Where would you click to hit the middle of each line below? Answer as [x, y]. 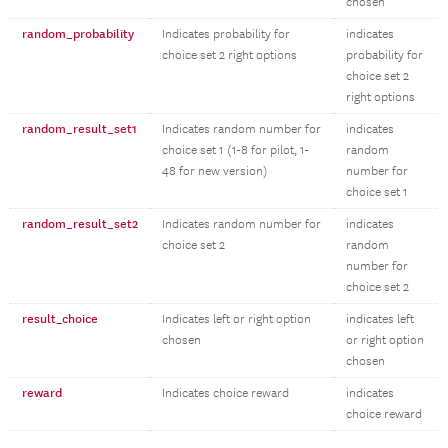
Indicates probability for [226, 34]
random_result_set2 [80, 224]
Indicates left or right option [236, 319]
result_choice [60, 319]
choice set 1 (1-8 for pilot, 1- [235, 150]
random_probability [78, 34]
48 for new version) [215, 171]
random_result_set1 [79, 129]
